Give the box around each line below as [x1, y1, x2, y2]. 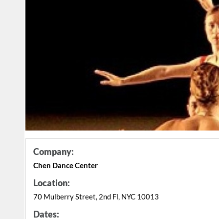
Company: [33, 146, 74, 157]
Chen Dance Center [33, 161, 98, 170]
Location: [33, 177, 70, 189]
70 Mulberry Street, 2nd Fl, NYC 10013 [33, 192, 159, 201]
